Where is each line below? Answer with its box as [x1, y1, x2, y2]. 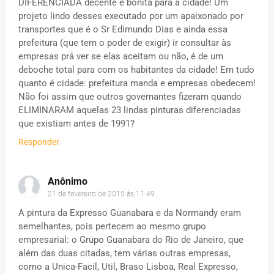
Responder [18, 136, 59, 147]
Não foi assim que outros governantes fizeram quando [18, 91, 242, 102]
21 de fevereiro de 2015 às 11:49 [48, 189, 155, 198]
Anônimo [48, 175, 87, 187]
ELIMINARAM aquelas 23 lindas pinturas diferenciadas [18, 104, 241, 116]
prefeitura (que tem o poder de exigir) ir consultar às [18, 37, 231, 48]
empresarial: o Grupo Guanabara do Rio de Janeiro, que [18, 234, 243, 245]
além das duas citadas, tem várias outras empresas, [18, 247, 231, 259]
